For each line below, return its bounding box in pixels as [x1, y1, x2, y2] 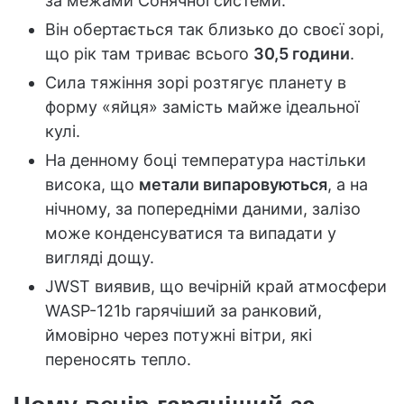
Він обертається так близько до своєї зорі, [45, 20, 384, 40]
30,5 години [253, 44, 350, 64]
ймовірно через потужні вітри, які [45, 326, 312, 345]
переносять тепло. [45, 350, 191, 370]
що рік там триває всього [45, 44, 253, 64]
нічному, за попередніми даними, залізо [45, 199, 361, 219]
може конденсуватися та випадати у [45, 224, 336, 243]
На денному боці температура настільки [45, 151, 366, 170]
